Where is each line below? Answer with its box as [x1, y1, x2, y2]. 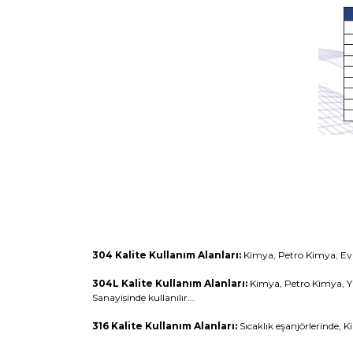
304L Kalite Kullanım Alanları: [92, 277, 247, 289]
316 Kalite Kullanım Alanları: [92, 319, 237, 332]
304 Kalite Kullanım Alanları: [92, 248, 241, 261]
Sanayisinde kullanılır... [92, 291, 195, 303]
